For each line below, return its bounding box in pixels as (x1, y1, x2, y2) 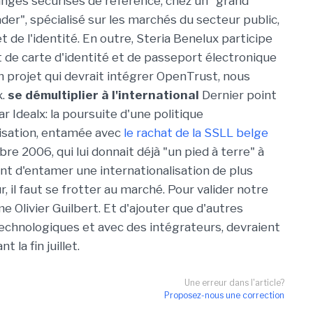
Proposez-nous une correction (164, 290, 284, 300)
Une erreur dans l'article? (184, 277, 284, 288)
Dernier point (199, 88, 277, 102)
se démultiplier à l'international (8, 88, 199, 102)
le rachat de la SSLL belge (124, 126, 268, 140)
